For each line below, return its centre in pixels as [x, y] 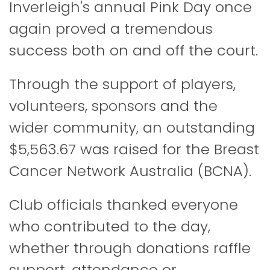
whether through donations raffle [130, 248]
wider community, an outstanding [132, 127]
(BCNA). [222, 171]
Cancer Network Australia [101, 171]
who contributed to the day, [110, 226]
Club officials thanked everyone [124, 205]
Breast [237, 149]
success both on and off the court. [133, 50]
